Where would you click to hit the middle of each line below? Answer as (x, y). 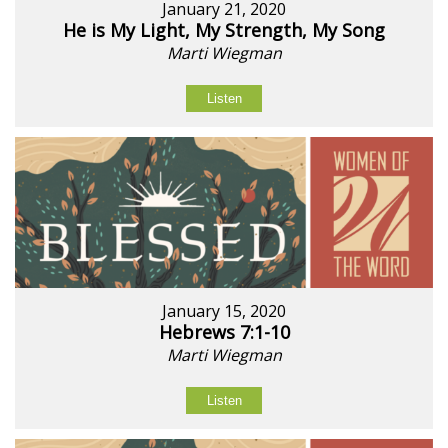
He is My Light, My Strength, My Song (224, 29)
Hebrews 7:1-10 (224, 331)
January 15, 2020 (224, 310)
